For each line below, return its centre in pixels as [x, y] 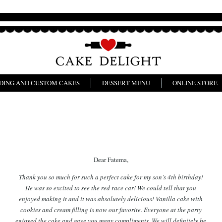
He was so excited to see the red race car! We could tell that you [111, 188]
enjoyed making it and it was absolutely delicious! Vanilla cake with [111, 199]
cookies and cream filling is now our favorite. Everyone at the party [111, 210]
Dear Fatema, [111, 160]
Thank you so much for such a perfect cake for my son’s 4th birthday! [111, 177]
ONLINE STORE [195, 83]
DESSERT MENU [126, 83]
